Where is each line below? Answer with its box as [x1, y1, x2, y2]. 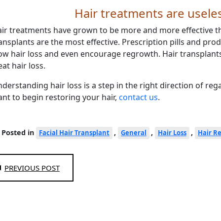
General [121, 128, 147, 138]
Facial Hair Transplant [39, 128, 110, 138]
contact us [119, 92, 158, 103]
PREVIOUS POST [4, 163, 60, 173]
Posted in [1, 128, 36, 138]
